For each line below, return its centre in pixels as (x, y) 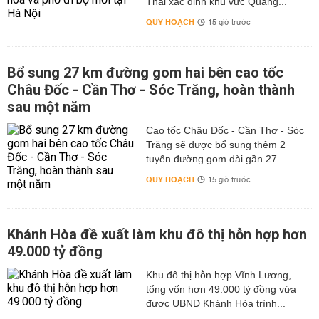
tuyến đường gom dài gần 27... (215, 159)
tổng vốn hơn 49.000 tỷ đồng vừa (221, 289)
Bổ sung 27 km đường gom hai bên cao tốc (145, 73)
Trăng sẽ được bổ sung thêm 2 (215, 145)
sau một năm (49, 107)
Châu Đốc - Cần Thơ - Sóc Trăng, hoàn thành (151, 90)
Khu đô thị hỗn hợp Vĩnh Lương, (218, 275)
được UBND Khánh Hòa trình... (215, 304)
